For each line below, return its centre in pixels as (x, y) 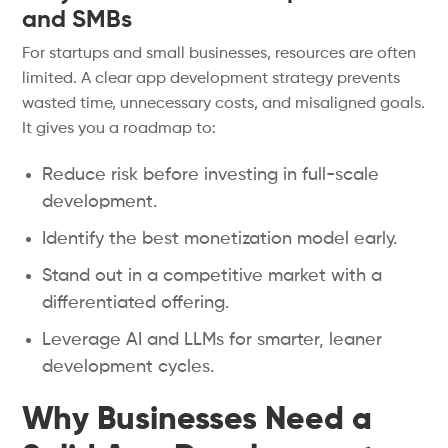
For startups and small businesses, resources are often (219, 54)
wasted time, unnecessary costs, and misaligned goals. (224, 104)
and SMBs (77, 20)
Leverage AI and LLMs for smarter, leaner (212, 340)
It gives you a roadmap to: (119, 129)
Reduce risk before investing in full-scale (211, 175)
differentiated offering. (136, 303)
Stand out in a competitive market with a (212, 276)
